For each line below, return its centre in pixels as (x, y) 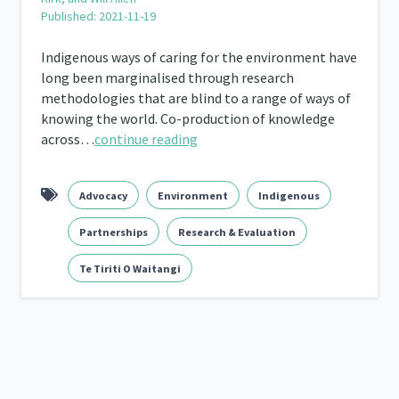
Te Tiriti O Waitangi (130, 269)
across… (67, 139)
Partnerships (113, 232)
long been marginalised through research (167, 77)
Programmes (186, 35)
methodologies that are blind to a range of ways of (195, 98)
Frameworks (54, 35)
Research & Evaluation (236, 232)
